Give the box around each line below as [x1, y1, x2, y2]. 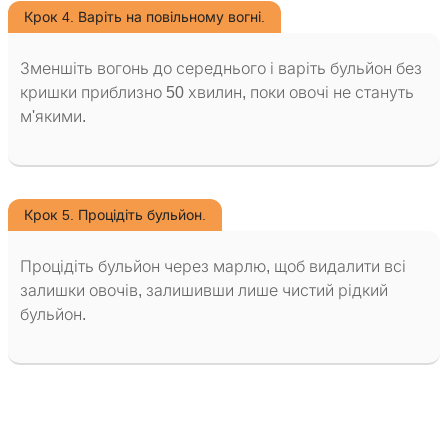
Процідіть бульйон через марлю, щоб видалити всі [20, 258, 406, 276]
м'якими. [20, 108, 86, 126]
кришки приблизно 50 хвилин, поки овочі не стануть [20, 84, 414, 102]
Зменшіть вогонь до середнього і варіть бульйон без [20, 60, 422, 78]
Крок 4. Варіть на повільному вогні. [24, 9, 265, 26]
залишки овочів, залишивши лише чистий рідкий [20, 282, 388, 300]
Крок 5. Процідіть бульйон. [24, 207, 206, 224]
